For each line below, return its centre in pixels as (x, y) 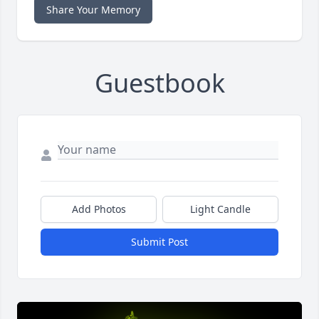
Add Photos (99, 209)
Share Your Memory (93, 10)
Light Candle (220, 209)
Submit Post (159, 242)
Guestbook (159, 83)
